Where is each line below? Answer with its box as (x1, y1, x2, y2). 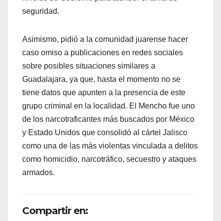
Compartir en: (22, 204, 88, 217)
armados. (22, 168, 55, 177)
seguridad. (22, 6, 59, 15)
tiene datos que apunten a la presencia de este (22, 88, 185, 97)
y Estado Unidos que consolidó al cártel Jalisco (22, 128, 187, 137)
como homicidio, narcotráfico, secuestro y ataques (22, 154, 196, 163)
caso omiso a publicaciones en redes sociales (22, 48, 183, 57)
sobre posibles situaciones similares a (22, 61, 155, 70)
